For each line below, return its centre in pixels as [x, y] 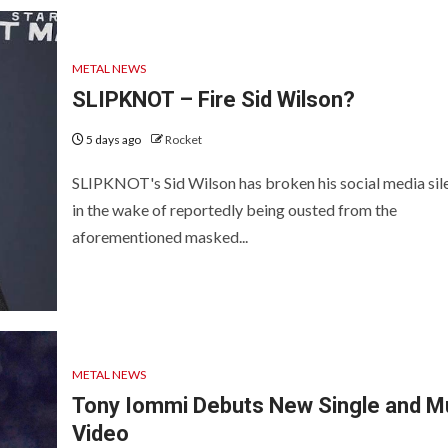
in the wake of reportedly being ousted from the [234, 210]
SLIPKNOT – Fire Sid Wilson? [213, 100]
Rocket [183, 140]
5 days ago [113, 140]
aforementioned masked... [159, 237]
